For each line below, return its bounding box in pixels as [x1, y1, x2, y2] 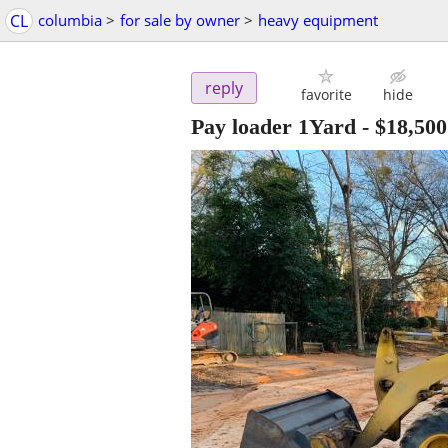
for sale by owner [120, 10, 240, 30]
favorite [300, 85, 352, 105]
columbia [38, 10, 102, 30]
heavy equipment [258, 10, 378, 30]
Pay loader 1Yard [191, 114, 356, 140]
